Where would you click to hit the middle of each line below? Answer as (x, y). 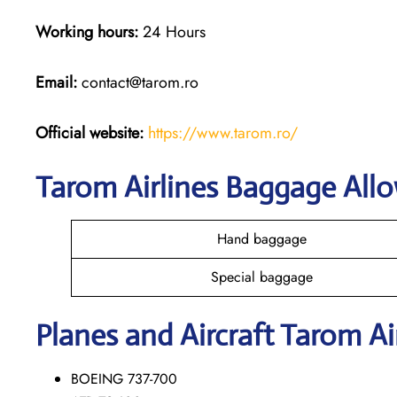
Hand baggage (261, 238)
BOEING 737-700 (124, 378)
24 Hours (172, 31)
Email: (58, 82)
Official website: (90, 132)
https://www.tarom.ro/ (223, 132)
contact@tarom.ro (140, 82)
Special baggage (261, 276)
